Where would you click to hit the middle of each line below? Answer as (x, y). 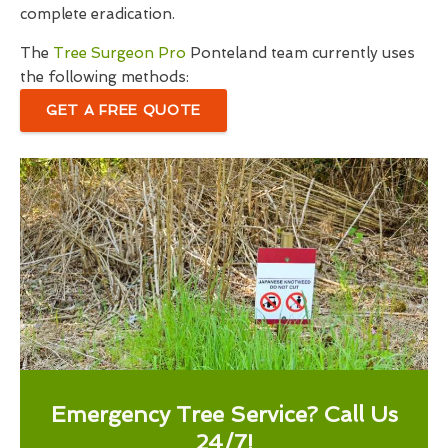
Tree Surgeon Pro (119, 53)
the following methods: (104, 77)
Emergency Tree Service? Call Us (224, 414)
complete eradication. (97, 14)
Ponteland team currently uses (300, 53)
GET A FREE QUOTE (124, 110)
